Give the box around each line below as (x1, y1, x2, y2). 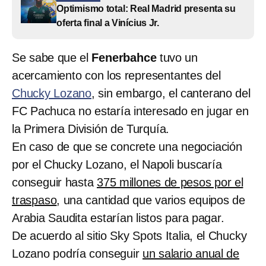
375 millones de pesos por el (97, 176, 243, 189)
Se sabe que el (12, 51, 92, 64)
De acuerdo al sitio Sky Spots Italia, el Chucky (12, 229, 247, 242)
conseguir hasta (12, 176, 97, 189)
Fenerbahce (91, 51, 157, 64)
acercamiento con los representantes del (12, 69, 221, 82)
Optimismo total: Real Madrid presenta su (56, 4, 236, 14)
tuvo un (156, 51, 198, 64)
